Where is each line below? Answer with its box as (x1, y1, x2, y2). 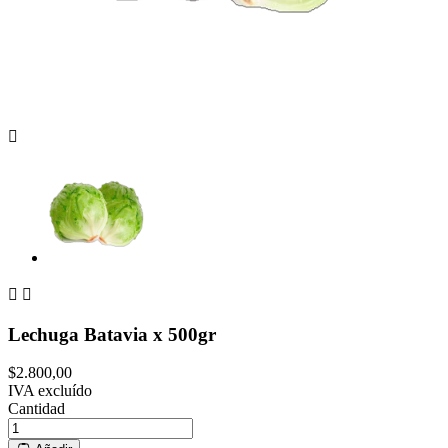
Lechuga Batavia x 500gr (8, 323, 216, 345)
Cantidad (8, 400, 65, 418)
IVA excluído (8, 382, 92, 400)
